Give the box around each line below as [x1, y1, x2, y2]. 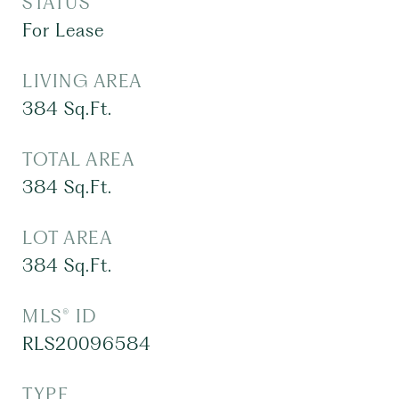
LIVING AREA [22, 70, 142, 92]
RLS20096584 [22, 333, 151, 354]
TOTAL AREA [22, 149, 134, 170]
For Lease [22, 20, 104, 41]
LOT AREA [22, 227, 112, 248]
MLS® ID [22, 305, 97, 327]
